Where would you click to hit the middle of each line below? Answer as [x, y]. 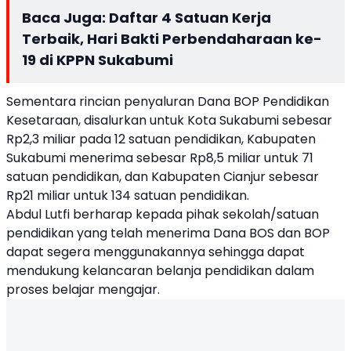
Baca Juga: [65, 18]
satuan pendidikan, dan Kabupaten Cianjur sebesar [163, 177]
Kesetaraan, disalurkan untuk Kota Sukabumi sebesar [169, 120]
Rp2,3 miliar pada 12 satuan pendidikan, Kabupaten [161, 139]
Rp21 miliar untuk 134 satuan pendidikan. [128, 195]
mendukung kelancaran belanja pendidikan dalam [160, 271]
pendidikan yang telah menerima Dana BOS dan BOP [168, 233]
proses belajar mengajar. [83, 289]
